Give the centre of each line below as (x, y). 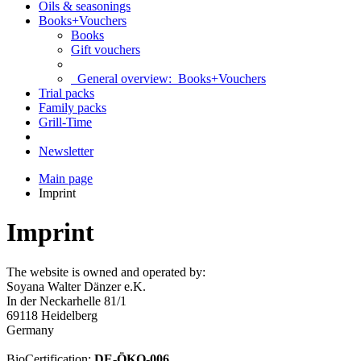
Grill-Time (65, 122)
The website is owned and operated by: (106, 272)
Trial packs (66, 93)
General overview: (124, 79)
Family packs (73, 108)
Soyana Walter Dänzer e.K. (76, 286)
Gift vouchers (106, 50)
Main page (66, 178)
